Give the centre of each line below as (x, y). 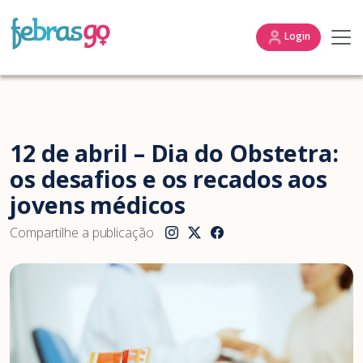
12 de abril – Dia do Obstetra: (174, 153)
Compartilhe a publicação (82, 233)
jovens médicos (98, 205)
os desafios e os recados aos (169, 179)
